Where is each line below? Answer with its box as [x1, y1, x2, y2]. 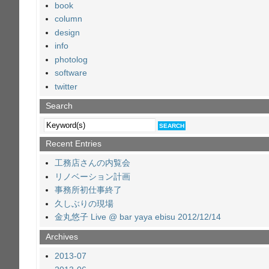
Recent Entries [46, 139, 101, 148]
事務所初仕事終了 [55, 186, 122, 195]
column [55, 14, 82, 24]
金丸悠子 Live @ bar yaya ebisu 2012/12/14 [55, 213, 221, 222]
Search [46, 101, 73, 111]
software [55, 68, 87, 78]
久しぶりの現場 [55, 199, 113, 208]
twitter [55, 82, 77, 91]
